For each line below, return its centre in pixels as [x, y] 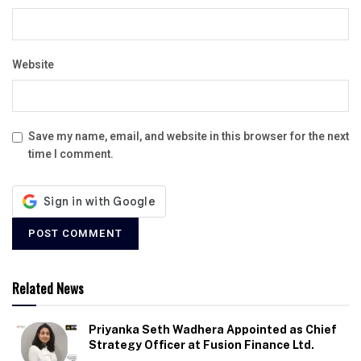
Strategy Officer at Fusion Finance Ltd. [201, 344]
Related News [48, 288]
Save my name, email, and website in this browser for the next [189, 136]
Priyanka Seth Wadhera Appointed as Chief [213, 329]
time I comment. [71, 154]
